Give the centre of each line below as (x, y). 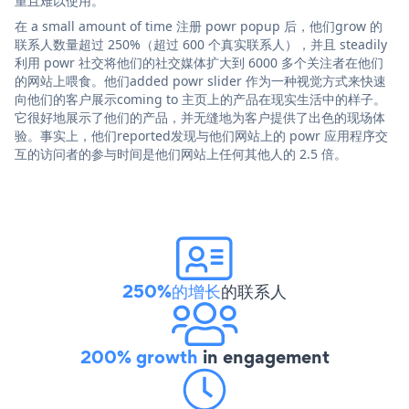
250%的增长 (172, 291)
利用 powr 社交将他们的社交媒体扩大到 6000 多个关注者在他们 (199, 62)
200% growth (139, 357)
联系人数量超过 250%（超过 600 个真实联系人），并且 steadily (201, 44)
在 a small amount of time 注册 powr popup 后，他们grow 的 (199, 26)
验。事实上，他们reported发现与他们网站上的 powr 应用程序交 (201, 135)
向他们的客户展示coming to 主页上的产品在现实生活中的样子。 (200, 99)
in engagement (263, 357)
